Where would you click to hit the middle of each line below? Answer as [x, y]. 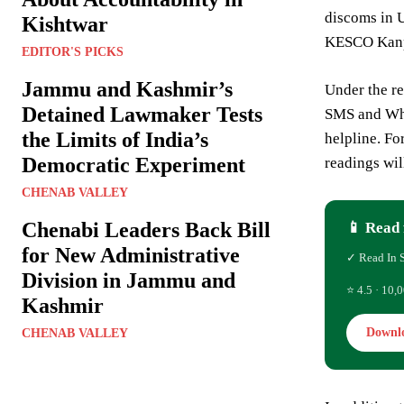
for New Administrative [131, 256]
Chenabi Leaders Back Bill [146, 230]
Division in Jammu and [129, 281]
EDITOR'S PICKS [73, 52]
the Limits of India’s [115, 140]
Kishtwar [65, 25]
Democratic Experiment [133, 165]
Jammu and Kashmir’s [127, 90]
